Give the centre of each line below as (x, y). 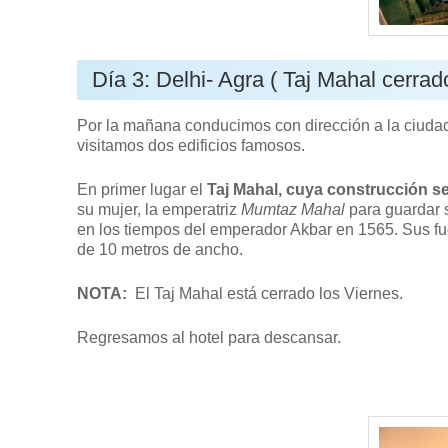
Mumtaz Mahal (293, 209)
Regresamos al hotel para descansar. (209, 337)
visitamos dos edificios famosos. (191, 145)
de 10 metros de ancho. (160, 249)
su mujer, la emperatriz (159, 209)
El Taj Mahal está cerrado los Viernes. (265, 293)
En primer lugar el (142, 189)
